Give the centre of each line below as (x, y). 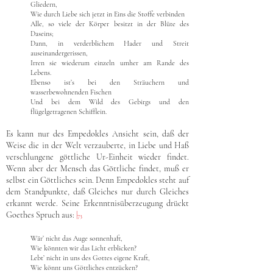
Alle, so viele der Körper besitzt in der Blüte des (110, 24)
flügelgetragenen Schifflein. (69, 112)
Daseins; (42, 34)
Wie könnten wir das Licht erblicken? (83, 248)
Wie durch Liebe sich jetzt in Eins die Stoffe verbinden (108, 14)
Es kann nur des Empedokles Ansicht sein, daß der (97, 134)
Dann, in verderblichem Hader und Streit (110, 43)
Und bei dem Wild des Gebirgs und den (110, 102)
